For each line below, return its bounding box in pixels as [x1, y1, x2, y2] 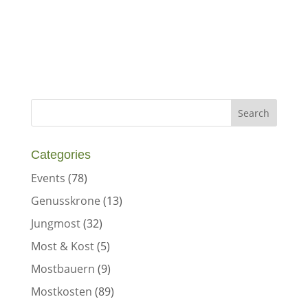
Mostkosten [30, 284, 92, 299]
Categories [30, 148, 91, 162]
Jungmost [30, 216, 80, 231]
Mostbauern [30, 261, 95, 276]
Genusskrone [30, 193, 100, 208]
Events [30, 170, 65, 186]
